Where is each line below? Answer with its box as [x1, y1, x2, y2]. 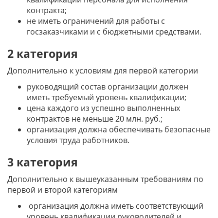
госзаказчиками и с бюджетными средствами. [27, 26, 201, 37]
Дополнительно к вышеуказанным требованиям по [7, 174, 203, 184]
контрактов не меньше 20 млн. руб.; [27, 113, 163, 124]
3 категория [7, 154, 78, 170]
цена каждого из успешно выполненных [27, 103, 180, 113]
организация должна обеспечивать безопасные [27, 124, 211, 135]
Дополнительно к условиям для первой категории [7, 65, 198, 76]
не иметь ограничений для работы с [27, 16, 165, 26]
